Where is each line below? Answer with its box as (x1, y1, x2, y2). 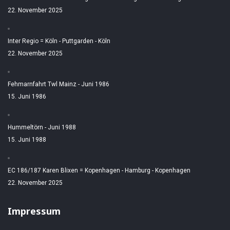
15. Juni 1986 (8, 93, 46, 101)
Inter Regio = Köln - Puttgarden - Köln (8, 37, 110, 45)
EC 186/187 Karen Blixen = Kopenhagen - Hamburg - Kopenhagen (8, 167, 190, 175)
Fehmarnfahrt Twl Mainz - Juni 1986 (8, 81, 109, 88)
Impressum (8, 205, 61, 218)
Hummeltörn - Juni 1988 (8, 124, 76, 131)
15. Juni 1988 (8, 136, 46, 144)
